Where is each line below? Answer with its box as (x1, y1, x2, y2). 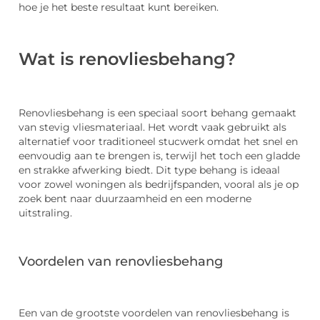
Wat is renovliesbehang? (19, 49, 236, 70)
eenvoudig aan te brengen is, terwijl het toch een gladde (19, 149, 300, 161)
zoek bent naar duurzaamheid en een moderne (19, 192, 251, 204)
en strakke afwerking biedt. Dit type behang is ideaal (19, 164, 280, 176)
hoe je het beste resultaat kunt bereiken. (19, 1, 219, 14)
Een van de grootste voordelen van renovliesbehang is (19, 306, 289, 319)
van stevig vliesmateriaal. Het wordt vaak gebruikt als (19, 121, 286, 133)
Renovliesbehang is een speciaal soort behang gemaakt (19, 106, 296, 119)
